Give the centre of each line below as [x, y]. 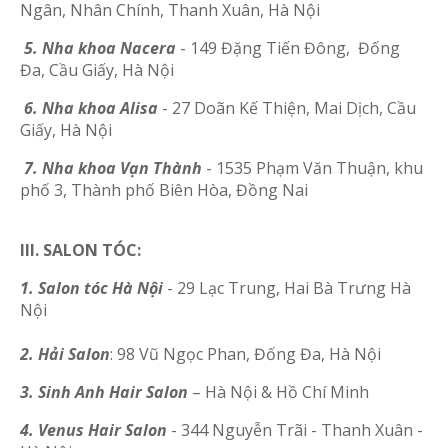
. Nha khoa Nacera [104, 48]
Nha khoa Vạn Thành [122, 168]
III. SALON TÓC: [80, 250]
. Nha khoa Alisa [95, 108]
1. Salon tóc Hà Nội [93, 288]
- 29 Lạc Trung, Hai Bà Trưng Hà [289, 288]
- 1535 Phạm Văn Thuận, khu [312, 168]
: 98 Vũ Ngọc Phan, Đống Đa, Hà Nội [245, 354]
